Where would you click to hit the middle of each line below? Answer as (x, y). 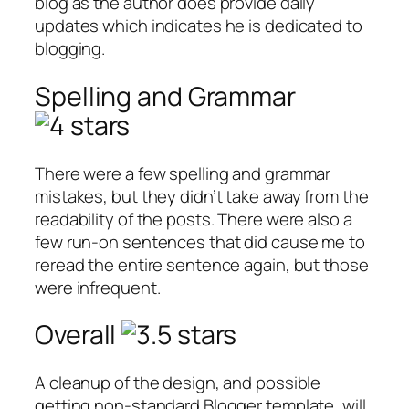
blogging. (70, 49)
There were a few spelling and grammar (183, 173)
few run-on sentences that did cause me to (200, 241)
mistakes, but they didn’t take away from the (202, 196)
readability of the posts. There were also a (194, 219)
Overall (79, 335)
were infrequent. (98, 287)
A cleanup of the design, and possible (178, 383)
